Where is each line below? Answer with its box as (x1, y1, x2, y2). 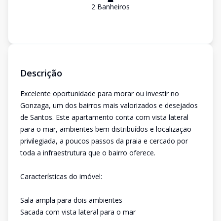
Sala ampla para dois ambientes (20, 195, 122, 205)
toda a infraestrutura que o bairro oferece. (20, 148, 155, 157)
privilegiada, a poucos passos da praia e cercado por (20, 136, 188, 146)
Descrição (20, 67, 62, 79)
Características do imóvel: (20, 172, 102, 181)
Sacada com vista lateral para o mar (20, 207, 136, 217)
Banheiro (95, 2, 126, 11)
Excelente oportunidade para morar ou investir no (20, 89, 179, 98)
